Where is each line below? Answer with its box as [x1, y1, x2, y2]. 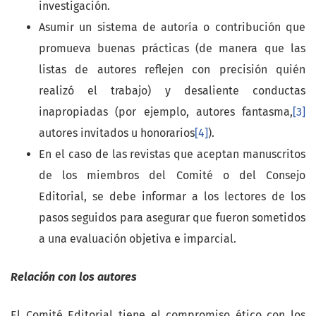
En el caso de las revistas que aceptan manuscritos [39, 147, 305, 162]
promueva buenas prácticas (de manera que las [39, 42, 305, 56]
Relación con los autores [11, 270, 137, 284]
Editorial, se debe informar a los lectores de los [39, 190, 305, 204]
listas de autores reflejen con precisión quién [39, 63, 305, 77]
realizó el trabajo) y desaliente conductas [39, 84, 305, 98]
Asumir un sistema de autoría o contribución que [39, 20, 305, 35]
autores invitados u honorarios [39, 126, 195, 140]
